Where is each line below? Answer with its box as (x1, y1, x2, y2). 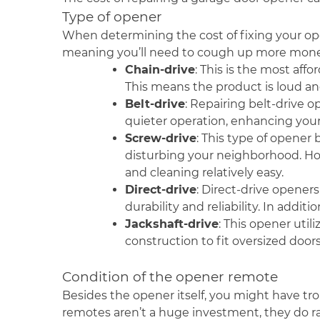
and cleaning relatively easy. (125, 166, 286, 179)
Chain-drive (125, 63, 195, 76)
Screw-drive (125, 131, 196, 145)
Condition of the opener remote (62, 269, 281, 285)
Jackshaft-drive (125, 217, 219, 231)
